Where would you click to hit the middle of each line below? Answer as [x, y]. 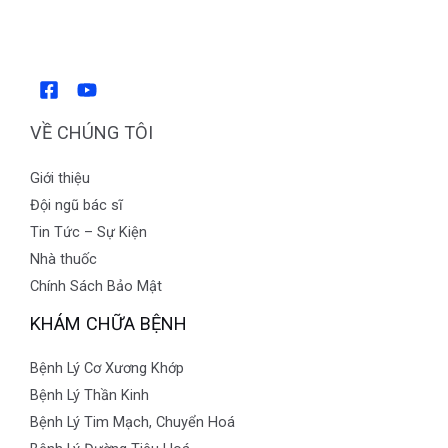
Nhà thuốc [63, 258]
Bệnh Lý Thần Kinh [89, 394]
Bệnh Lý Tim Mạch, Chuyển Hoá [132, 421]
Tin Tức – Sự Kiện [88, 231]
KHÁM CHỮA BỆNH [108, 323]
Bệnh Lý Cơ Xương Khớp [107, 367]
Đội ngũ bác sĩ [76, 204]
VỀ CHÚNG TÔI [91, 133]
